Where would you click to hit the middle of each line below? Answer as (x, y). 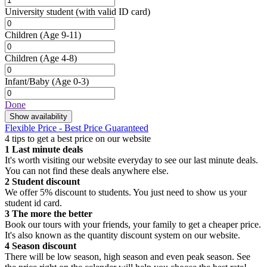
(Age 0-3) (70, 81)
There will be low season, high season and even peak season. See (128, 256)
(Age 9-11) (60, 35)
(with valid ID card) (113, 11)
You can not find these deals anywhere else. (87, 170)
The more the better (51, 213)
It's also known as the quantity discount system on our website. (122, 235)
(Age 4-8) (58, 58)
